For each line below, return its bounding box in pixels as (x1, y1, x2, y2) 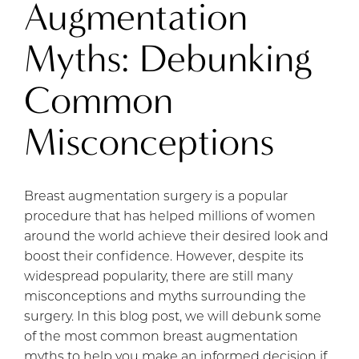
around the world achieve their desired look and (24, 231, 329, 244)
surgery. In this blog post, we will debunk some (24, 311, 321, 325)
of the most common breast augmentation (24, 331, 298, 345)
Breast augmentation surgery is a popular (24, 191, 288, 204)
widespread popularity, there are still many (24, 271, 292, 284)
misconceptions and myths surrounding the (24, 291, 306, 305)
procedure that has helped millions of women (24, 211, 316, 224)
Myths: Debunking (24, 36, 312, 83)
